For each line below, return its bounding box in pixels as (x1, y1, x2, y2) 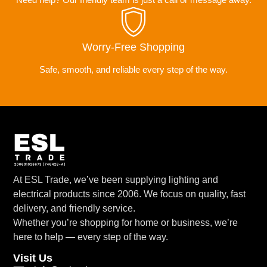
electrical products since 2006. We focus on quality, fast (13, 189, 246, 200)
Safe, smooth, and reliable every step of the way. (39, 64, 228, 75)
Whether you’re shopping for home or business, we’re (13, 218, 238, 228)
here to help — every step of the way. (13, 232, 169, 243)
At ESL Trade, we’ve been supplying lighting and (13, 175, 219, 185)
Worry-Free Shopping (82, 41, 185, 54)
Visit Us (13, 252, 53, 265)
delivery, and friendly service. (13, 203, 136, 214)
